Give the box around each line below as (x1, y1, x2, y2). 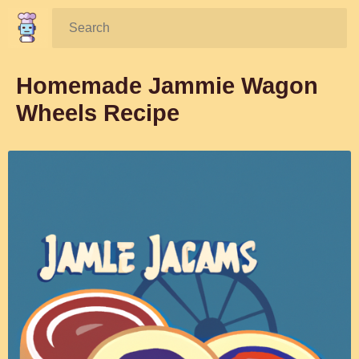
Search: (51, 12, 121, 34)
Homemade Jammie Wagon (16, 73, 318, 99)
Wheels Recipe (16, 100, 179, 126)
